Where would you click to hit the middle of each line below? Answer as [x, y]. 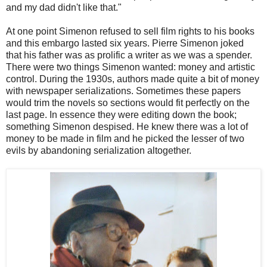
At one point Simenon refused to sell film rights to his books [130, 31]
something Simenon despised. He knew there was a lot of [127, 126]
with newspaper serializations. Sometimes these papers [123, 91]
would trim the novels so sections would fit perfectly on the [128, 103]
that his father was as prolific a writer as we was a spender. [129, 55]
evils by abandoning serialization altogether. [99, 150]
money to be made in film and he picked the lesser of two [125, 138]
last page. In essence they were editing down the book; [121, 114]
